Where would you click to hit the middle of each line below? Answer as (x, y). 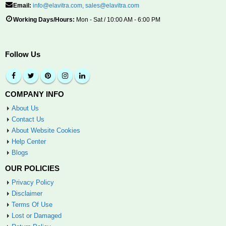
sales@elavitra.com (112, 6)
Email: (22, 6)
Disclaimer (27, 194)
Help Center (29, 142)
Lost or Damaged (37, 216)
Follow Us (23, 55)
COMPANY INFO (35, 95)
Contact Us (28, 120)
